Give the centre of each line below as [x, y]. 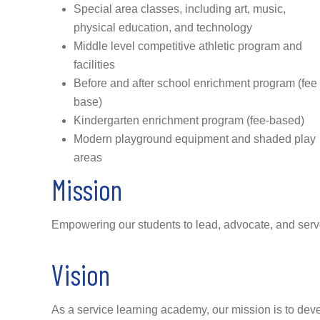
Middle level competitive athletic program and [188, 46]
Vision [81, 274]
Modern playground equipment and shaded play [195, 139]
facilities [94, 64]
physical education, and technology [163, 27]
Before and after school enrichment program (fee [195, 83]
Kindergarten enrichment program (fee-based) [189, 120]
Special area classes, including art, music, [180, 9]
